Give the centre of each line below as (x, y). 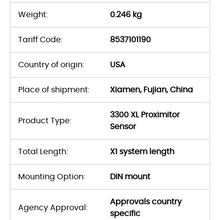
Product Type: (45, 121)
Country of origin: (51, 65)
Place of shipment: (54, 90)
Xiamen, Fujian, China (151, 90)
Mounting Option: (52, 177)
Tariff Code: (40, 40)
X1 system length (142, 151)
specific (125, 213)
